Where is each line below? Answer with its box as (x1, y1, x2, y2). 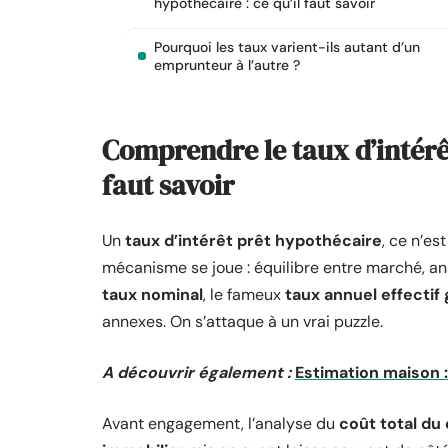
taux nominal (102, 284, 203, 305)
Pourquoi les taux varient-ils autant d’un (154, 38, 420, 56)
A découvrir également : (102, 362, 291, 383)
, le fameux (203, 284, 285, 305)
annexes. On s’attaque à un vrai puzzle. (102, 311, 383, 332)
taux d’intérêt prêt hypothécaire (125, 230, 382, 251)
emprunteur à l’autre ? (154, 56, 300, 74)
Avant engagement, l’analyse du (102, 413, 339, 434)
